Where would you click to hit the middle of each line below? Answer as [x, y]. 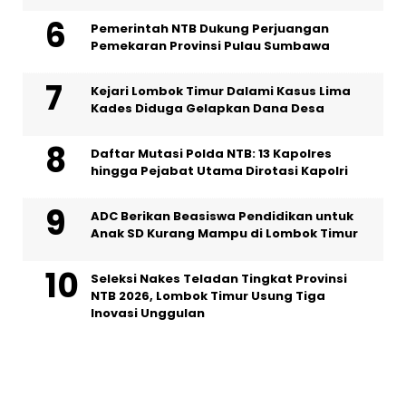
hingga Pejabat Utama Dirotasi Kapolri [219, 171]
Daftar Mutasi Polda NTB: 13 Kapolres [211, 154]
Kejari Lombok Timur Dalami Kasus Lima [221, 92]
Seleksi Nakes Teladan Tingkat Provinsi [219, 279]
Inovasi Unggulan [148, 314]
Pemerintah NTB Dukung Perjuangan [210, 29]
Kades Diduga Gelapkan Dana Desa [208, 109]
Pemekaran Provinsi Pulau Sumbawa [210, 46]
